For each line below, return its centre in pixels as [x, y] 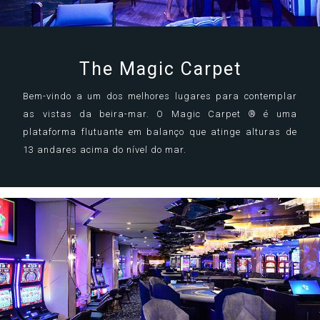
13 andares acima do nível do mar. [105, 150]
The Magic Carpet [160, 69]
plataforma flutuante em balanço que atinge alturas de [160, 132]
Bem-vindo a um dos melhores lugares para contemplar [160, 96]
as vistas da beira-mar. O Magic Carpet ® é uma [160, 114]
